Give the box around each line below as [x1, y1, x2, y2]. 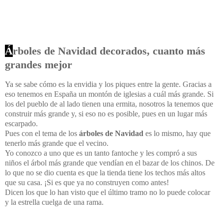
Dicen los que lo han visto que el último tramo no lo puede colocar [5, 188, 210, 196]
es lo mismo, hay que [143, 129, 211, 137]
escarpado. [5, 119, 38, 128]
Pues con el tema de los [5, 129, 79, 137]
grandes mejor [5, 58, 72, 71]
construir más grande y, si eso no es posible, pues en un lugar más [5, 109, 207, 118]
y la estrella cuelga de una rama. [5, 197, 104, 206]
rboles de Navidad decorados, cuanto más [13, 44, 205, 57]
